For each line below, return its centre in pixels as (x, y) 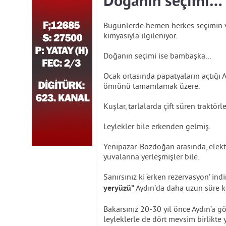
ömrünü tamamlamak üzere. (152, 86)
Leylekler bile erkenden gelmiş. (157, 126)
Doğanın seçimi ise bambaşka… (157, 55)
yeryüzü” (119, 189)
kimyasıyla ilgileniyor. (140, 35)
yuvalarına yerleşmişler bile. (151, 156)
